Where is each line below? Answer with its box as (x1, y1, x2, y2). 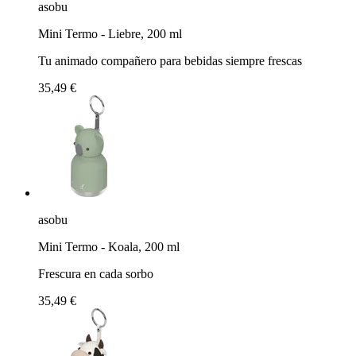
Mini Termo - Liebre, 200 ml (38, 26, 182, 41)
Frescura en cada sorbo (38, 266, 153, 281)
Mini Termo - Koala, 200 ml (38, 239, 180, 253)
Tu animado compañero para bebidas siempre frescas (38, 53, 302, 68)
